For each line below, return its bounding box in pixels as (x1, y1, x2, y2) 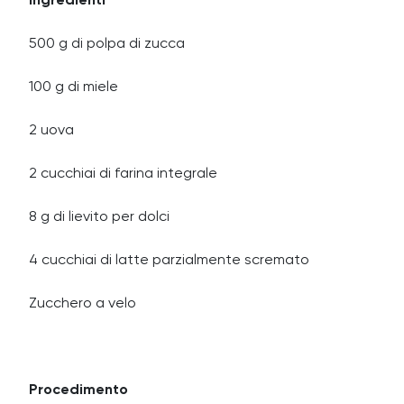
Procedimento (29, 383, 128, 398)
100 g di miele (29, 80, 118, 95)
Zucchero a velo (29, 297, 136, 311)
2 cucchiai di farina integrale (29, 167, 217, 181)
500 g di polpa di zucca (29, 37, 185, 51)
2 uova (29, 124, 74, 138)
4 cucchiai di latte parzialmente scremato (29, 253, 309, 268)
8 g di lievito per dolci (29, 210, 170, 225)
